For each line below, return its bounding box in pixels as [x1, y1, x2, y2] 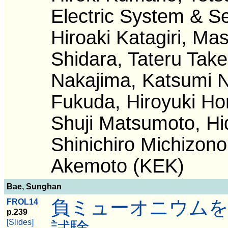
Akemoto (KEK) [51, 155, 184, 177]
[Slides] [7, 218, 34, 226]
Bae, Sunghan [7, 182, 62, 191]
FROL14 [7, 197, 38, 206]
